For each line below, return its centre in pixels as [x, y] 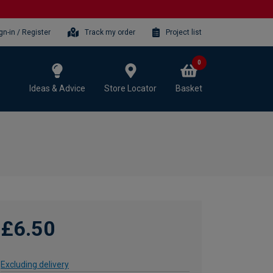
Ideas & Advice [57, 88]
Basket [189, 88]
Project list [184, 32]
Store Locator [130, 88]
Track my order [110, 32]
